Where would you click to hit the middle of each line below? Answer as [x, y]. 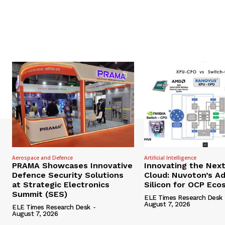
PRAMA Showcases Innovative [72, 166]
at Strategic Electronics [61, 185]
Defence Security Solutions [68, 175]
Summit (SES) [40, 194]
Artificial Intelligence [171, 158]
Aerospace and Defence [42, 158]
